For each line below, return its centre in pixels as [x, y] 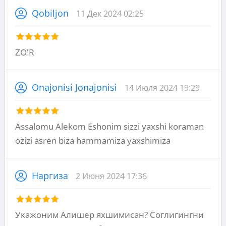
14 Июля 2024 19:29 [162, 88]
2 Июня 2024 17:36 [111, 176]
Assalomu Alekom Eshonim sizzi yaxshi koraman [109, 126]
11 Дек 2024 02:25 [110, 13]
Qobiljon [50, 13]
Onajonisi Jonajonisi [74, 87]
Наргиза [50, 175]
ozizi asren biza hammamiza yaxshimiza [93, 140]
